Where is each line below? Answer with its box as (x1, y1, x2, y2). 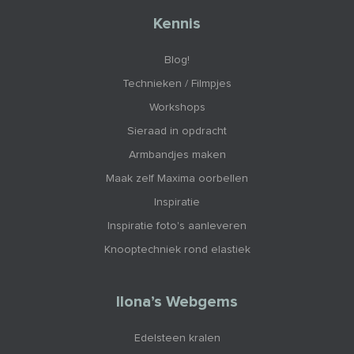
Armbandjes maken (128, 149, 226, 160)
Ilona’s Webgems (116, 293, 238, 310)
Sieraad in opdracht (127, 125, 227, 137)
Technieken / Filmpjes (122, 77, 232, 89)
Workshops (149, 101, 205, 113)
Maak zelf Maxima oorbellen (106, 172, 248, 184)
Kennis (153, 15, 201, 32)
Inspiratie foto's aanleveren (107, 220, 247, 232)
